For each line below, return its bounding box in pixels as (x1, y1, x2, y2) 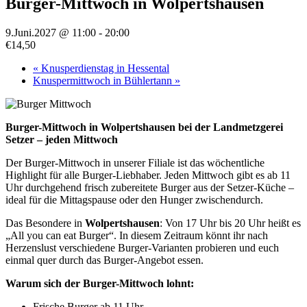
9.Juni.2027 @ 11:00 (5, 27, 96, 39)
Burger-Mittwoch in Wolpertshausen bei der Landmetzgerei (5, 121, 283, 134)
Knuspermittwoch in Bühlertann (33, 75, 175, 87)
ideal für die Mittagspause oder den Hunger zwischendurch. (5, 194, 263, 206)
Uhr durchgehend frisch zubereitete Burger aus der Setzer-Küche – (5, 182, 294, 194)
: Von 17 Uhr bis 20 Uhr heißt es (160, 217, 301, 230)
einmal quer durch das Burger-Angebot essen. (5, 254, 204, 267)
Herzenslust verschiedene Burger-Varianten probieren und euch (5, 242, 279, 254)
